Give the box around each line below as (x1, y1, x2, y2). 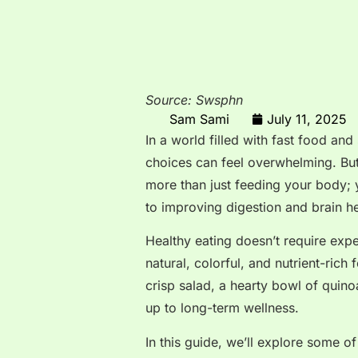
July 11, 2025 (267, 110, 347, 127)
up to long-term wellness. (145, 300, 299, 316)
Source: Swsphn (145, 92, 243, 109)
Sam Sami (169, 110, 229, 127)
